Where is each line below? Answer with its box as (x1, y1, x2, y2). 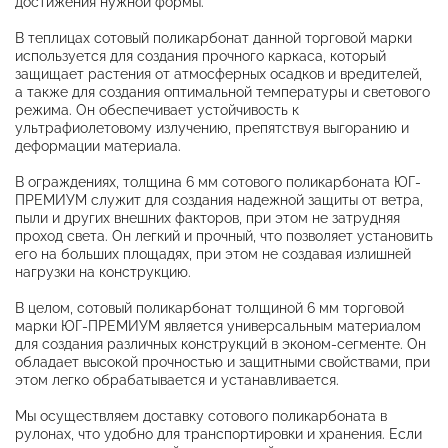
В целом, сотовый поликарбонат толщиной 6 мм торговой (15, 299, 404, 316)
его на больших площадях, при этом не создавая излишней (15, 245, 411, 262)
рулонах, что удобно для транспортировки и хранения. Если (15, 425, 422, 442)
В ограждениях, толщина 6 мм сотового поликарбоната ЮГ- (15, 173, 421, 190)
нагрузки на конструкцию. (15, 263, 191, 280)
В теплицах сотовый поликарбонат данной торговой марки (15, 29, 412, 46)
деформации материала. (15, 137, 181, 154)
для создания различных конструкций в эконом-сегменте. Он (15, 335, 426, 352)
